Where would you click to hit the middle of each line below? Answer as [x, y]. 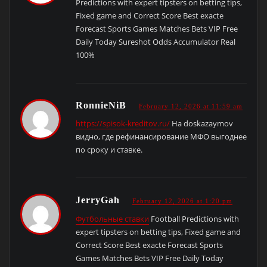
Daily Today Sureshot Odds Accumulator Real [155, 41]
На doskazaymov [201, 124]
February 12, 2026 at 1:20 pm [182, 201]
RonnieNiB [102, 105]
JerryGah [99, 201]
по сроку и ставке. [109, 150]
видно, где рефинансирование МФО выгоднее [161, 137]
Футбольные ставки [112, 218]
